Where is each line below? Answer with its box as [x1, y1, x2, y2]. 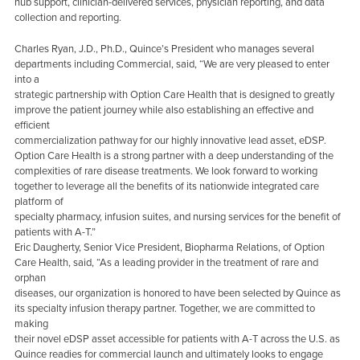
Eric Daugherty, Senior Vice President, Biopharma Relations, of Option [14, 240, 325, 254]
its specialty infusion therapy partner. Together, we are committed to [14, 301, 315, 315]
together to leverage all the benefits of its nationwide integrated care [14, 179, 319, 193]
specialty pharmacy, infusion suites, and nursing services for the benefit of [14, 210, 341, 223]
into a [14, 72, 39, 86]
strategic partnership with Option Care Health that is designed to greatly [14, 88, 334, 101]
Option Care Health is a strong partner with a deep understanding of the [14, 149, 333, 162]
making [14, 317, 48, 330]
